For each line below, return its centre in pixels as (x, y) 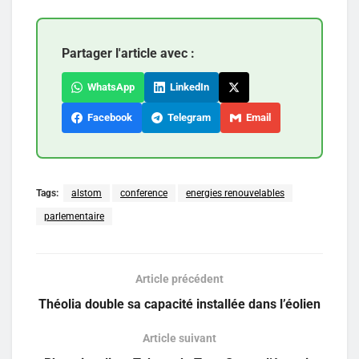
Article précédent (179, 278)
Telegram (187, 117)
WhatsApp (109, 87)
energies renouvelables (235, 193)
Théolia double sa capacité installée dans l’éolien (179, 304)
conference (144, 193)
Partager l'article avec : (128, 53)
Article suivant (179, 338)
